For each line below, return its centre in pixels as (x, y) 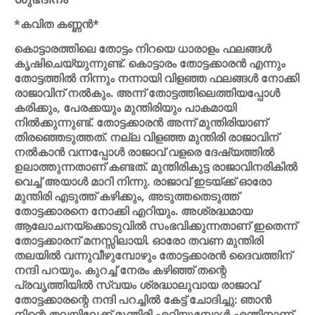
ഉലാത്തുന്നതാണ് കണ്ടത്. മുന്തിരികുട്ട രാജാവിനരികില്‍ (156, 167)
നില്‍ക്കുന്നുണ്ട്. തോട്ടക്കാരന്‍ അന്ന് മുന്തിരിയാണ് (141, 122)
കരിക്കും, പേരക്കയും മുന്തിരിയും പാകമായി (125, 108)
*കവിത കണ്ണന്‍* (57, 24)
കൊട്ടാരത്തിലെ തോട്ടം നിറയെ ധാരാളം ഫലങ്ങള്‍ (143, 49)
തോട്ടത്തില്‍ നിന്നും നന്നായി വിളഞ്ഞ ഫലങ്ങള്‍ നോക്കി (156, 78)
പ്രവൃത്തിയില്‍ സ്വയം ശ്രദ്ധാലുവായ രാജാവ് (136, 285)
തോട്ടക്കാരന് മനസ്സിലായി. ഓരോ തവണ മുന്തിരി (139, 240)
